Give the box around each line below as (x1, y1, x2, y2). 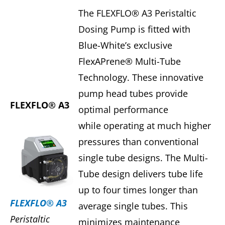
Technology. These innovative (78, 71, 203, 84)
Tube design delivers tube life (78, 168, 203, 180)
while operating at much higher (78, 120, 211, 132)
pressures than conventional (78, 136, 199, 148)
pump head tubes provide (78, 87, 188, 100)
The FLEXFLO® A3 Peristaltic (78, 7, 196, 20)
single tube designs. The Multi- (78, 152, 208, 164)
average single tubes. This (78, 200, 188, 212)
